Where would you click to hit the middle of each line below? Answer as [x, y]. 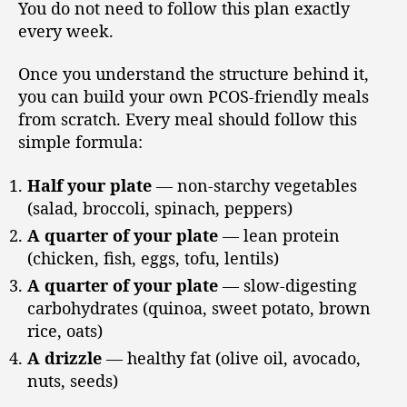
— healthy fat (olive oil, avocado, [231, 357]
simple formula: [80, 142]
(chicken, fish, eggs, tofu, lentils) [153, 258]
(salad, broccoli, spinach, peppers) [160, 208]
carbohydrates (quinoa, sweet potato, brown [199, 308]
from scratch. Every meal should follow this [188, 119]
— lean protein [279, 235]
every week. [66, 30]
